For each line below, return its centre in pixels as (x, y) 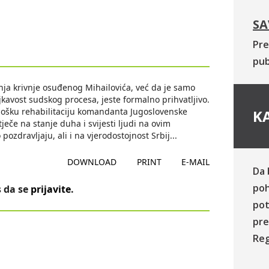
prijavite (51, 189)
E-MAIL (195, 162)
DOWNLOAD (92, 162)
